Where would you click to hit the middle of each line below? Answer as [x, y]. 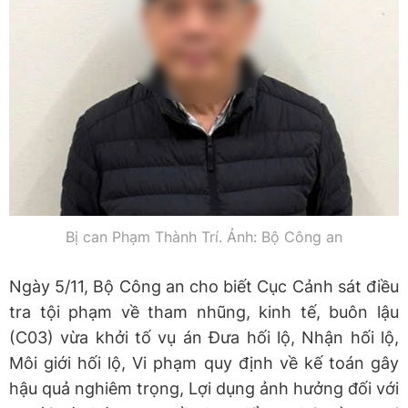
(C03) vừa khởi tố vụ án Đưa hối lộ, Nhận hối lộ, [204, 337]
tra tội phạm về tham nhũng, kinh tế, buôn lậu [204, 311]
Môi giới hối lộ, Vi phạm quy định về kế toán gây [204, 362]
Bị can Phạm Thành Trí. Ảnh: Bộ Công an [204, 236]
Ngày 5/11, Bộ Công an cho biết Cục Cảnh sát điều [204, 286]
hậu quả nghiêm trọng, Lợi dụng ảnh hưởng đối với [204, 388]
